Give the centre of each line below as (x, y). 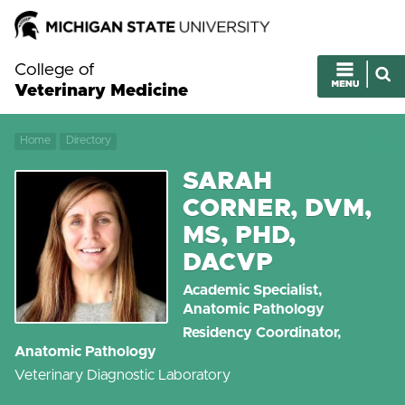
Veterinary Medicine (101, 90)
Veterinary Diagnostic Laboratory (122, 376)
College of (55, 70)
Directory (88, 141)
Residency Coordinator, (262, 333)
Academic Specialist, (253, 291)
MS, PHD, (240, 235)
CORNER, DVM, (278, 208)
